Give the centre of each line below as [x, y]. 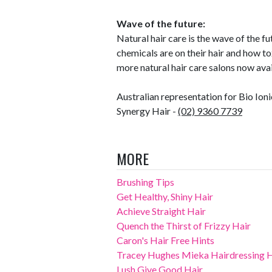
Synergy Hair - [147, 111]
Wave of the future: [161, 23]
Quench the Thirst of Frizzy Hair [184, 226]
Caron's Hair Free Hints [165, 240]
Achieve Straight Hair [161, 211]
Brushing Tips [145, 182]
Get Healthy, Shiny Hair [165, 196]
